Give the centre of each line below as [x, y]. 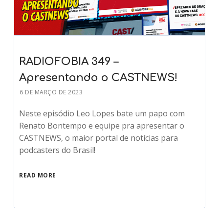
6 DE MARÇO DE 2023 [51, 92]
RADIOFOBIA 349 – [69, 62]
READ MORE [38, 175]
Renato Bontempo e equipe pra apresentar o [102, 126]
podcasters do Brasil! [57, 150]
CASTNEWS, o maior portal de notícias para [99, 138]
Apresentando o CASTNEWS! [99, 78]
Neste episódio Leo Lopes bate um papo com [102, 114]
